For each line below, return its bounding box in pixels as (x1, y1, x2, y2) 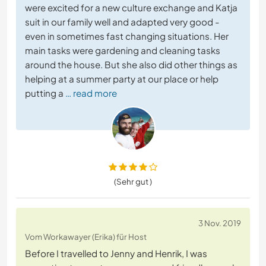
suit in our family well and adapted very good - (25, 16, 220, 28)
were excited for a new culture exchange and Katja (25, 2, 237, 14)
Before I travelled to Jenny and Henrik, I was (25, 248, 207, 259)
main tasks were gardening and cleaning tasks (25, 45, 220, 56)
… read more (65, 87, 117, 99)
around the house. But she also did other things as (25, 59, 237, 71)
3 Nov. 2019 (198, 218, 241, 229)
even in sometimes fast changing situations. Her (25, 30, 229, 42)
